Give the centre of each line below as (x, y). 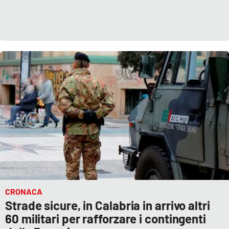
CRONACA (24, 192)
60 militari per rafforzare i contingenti (106, 219)
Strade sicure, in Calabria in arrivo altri (108, 205)
